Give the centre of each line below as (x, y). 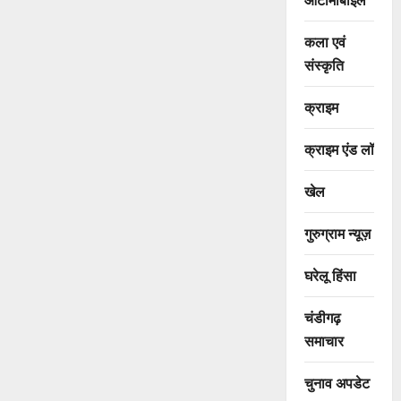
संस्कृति (324, 65)
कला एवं (324, 42)
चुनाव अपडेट (337, 383)
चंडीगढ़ (322, 317)
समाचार (324, 341)
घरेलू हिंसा (330, 275)
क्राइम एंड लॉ (339, 149)
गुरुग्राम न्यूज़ (337, 233)
